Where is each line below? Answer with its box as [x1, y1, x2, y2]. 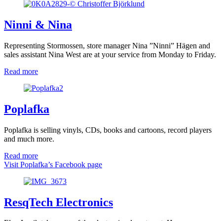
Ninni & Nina [4, 18, 72, 31]
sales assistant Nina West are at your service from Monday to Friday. [4, 50, 216, 59]
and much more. [4, 134, 54, 143]
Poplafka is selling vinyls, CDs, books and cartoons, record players [4, 125, 212, 134]
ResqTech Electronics [4, 195, 113, 209]
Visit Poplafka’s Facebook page [4, 160, 102, 169]
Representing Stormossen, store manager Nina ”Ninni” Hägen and [4, 41, 210, 50]
